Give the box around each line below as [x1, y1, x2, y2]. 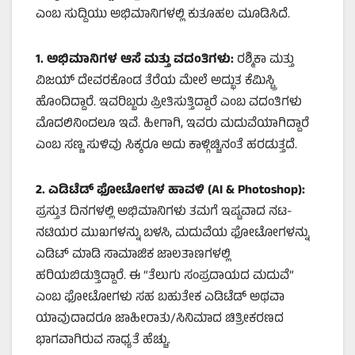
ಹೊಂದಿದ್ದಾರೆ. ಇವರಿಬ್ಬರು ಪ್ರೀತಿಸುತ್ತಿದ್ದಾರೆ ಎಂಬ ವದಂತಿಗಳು [36, 92, 302, 113]
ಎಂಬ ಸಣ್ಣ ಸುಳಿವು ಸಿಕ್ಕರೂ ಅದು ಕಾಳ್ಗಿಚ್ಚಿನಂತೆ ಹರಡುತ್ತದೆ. [36, 135, 297, 156]
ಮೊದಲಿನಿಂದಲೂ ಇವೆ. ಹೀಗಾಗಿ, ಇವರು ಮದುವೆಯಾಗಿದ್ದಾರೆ [36, 113, 309, 135]
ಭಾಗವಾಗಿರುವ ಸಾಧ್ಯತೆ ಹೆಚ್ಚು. [36, 330, 170, 351]
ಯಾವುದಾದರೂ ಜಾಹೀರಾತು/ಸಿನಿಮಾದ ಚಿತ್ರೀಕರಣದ [36, 308, 284, 330]
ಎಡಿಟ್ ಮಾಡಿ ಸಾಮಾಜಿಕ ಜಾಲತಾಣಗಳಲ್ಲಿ [36, 244, 231, 265]
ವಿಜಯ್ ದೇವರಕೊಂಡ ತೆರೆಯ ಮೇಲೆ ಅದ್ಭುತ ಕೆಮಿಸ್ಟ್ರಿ [36, 71, 274, 92]
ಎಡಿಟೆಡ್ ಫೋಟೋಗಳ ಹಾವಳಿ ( [48, 180, 212, 201]
